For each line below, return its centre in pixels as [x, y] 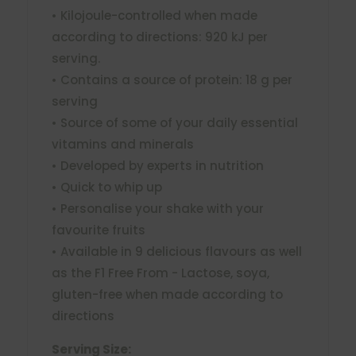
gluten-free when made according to [167, 294]
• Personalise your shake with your [157, 208]
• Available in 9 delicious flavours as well [176, 251]
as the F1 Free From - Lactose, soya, [160, 273]
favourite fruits [98, 230]
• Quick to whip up [106, 187]
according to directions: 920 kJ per [159, 37]
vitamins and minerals [122, 144]
